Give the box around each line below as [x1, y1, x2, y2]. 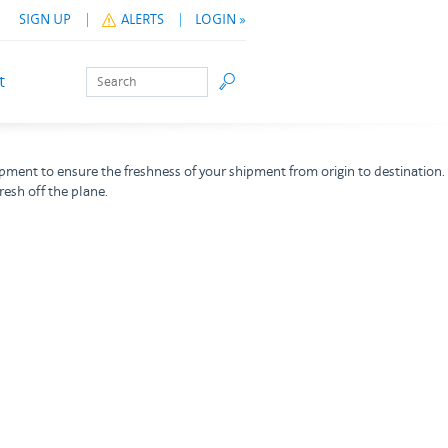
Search [85, 68, 125, 84]
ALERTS [121, 12, 164, 28]
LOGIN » [195, 12, 246, 28]
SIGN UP [19, 12, 71, 28]
